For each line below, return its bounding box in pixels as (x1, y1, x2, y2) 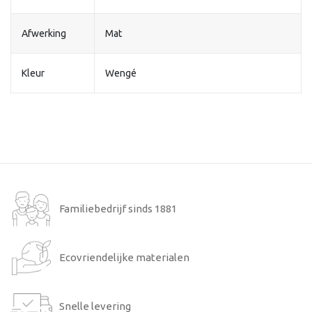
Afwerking (22, 27, 66, 39)
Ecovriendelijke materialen (59, 251, 189, 263)
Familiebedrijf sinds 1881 (59, 202, 177, 214)
